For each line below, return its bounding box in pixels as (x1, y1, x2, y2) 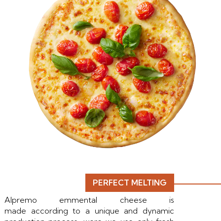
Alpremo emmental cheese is (4, 195, 175, 205)
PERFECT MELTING (93, 178, 167, 188)
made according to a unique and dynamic (4, 206, 175, 216)
